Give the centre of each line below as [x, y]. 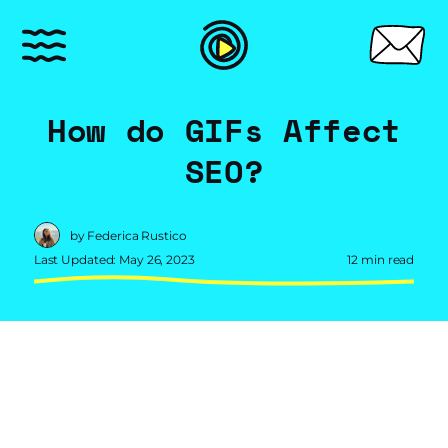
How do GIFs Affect [224, 130]
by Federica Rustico [128, 235]
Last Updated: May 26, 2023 [114, 259]
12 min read [381, 259]
